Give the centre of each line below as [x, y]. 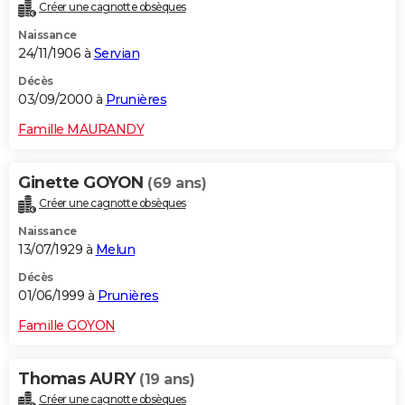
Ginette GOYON [83, 182]
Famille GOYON [67, 325]
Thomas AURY [79, 378]
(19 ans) [167, 379]
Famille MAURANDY [81, 129]
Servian [116, 53]
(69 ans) [177, 183]
